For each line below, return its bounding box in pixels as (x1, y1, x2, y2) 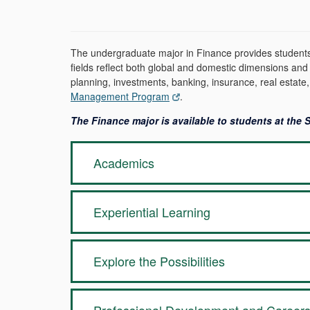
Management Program (71, 89, 170, 103)
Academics (93, 154, 154, 172)
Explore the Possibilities (93, 252, 225, 270)
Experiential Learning (93, 203, 210, 221)
